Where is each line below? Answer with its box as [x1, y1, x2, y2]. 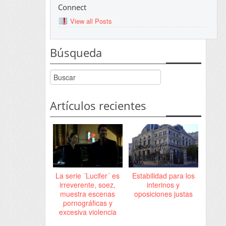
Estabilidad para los [132, 170, 195, 181]
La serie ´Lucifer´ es [55, 170, 120, 181]
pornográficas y [63, 197, 112, 208]
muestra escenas [60, 188, 115, 199]
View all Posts [70, 16, 112, 26]
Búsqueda [49, 45, 102, 61]
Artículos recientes [49, 98, 146, 114]
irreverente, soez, [60, 179, 116, 190]
